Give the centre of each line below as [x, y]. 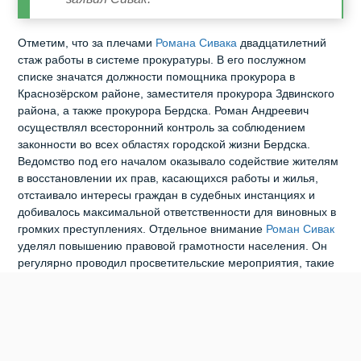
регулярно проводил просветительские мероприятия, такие [176, 264]
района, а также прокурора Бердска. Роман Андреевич [164, 112]
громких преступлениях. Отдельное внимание [142, 230]
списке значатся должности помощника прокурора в [157, 78]
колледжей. [48, 298]
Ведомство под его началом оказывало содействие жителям [178, 162]
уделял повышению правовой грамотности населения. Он [173, 247]
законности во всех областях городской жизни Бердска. [164, 145]
